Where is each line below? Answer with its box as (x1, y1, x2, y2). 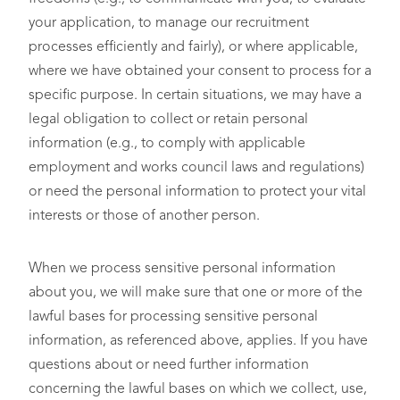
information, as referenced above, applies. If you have (29, 334, 368, 348)
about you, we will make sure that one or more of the (29, 286, 362, 300)
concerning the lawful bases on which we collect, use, (29, 382, 367, 396)
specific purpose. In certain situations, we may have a (29, 88, 362, 103)
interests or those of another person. (29, 209, 263, 223)
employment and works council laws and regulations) (29, 161, 364, 175)
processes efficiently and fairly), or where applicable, (29, 40, 358, 54)
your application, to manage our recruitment (29, 16, 309, 30)
